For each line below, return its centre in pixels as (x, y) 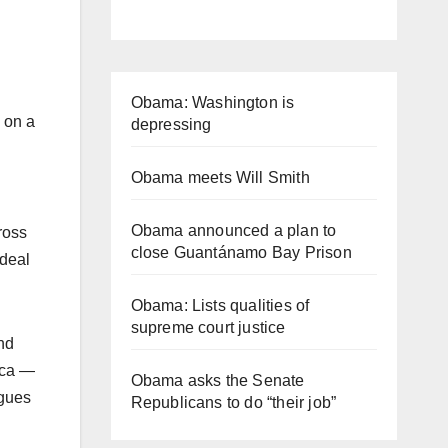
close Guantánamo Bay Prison (241, 252)
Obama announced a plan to (233, 230)
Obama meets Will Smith (220, 177)
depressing (171, 124)
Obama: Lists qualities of (220, 305)
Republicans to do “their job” (233, 402)
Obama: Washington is (212, 102)
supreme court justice (208, 327)
